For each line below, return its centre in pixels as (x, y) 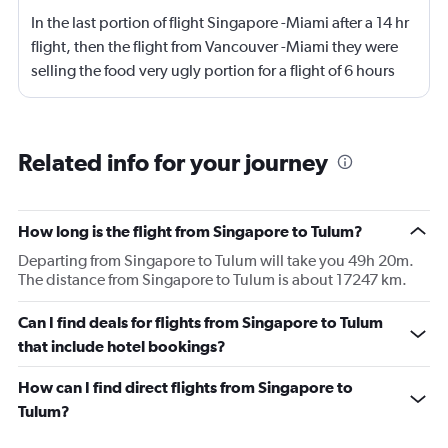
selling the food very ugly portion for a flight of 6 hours (213, 71)
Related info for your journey (173, 162)
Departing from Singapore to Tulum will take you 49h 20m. (216, 261)
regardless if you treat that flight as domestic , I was (202, 95)
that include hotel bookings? (122, 346)
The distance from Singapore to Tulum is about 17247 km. (212, 280)
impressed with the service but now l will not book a (206, 119)
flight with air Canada (103, 143)
